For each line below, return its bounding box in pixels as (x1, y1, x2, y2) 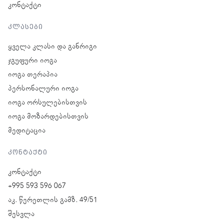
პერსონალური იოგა (8, 84, 78, 93)
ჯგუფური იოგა (8, 56, 57, 65)
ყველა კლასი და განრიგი (8, 42, 97, 51)
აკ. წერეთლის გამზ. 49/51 (8, 195, 97, 205)
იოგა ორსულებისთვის (8, 98, 87, 107)
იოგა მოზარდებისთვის (8, 112, 88, 121)
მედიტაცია (8, 126, 45, 135)
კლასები (8, 23, 43, 31)
